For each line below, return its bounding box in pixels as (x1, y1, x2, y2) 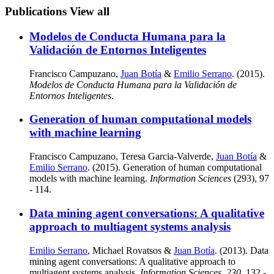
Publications (5, 5, 70, 18)
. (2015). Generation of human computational (87, 162, 262, 173)
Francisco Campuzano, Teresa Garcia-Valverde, (29, 151, 216, 162)
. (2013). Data (215, 245, 268, 256)
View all (70, 5, 109, 18)
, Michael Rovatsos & (87, 245, 174, 256)
